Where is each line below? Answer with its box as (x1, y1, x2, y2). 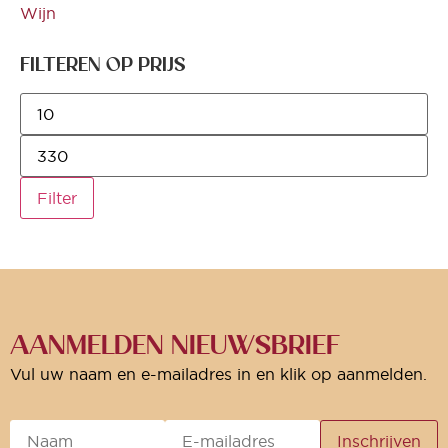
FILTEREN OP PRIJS (20, 52, 186, 76)
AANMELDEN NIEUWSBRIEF (10, 328, 340, 361)
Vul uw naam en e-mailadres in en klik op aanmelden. (10, 363, 427, 384)
